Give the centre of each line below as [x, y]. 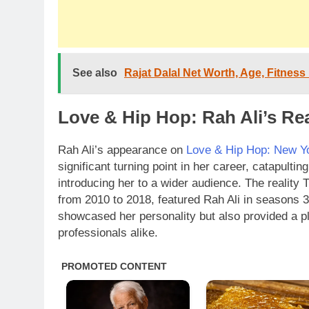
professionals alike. [108, 233]
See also [95, 72]
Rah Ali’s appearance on [122, 150]
